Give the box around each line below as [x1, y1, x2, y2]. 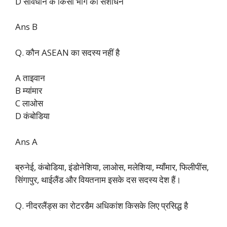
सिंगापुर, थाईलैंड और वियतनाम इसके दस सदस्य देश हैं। [15, 174, 181, 186]
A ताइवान [15, 72, 45, 84]
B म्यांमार [15, 85, 42, 97]
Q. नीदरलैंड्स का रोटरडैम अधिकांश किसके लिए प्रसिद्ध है [15, 199, 188, 211]
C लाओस [15, 97, 43, 109]
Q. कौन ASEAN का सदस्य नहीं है [15, 46, 120, 58]
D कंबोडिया [15, 110, 50, 122]
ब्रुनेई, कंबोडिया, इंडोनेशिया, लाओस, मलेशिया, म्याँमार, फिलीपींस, [15, 161, 209, 173]
